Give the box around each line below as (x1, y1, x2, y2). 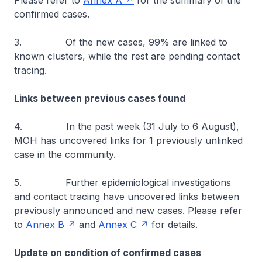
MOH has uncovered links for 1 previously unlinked (14, 135, 243, 146)
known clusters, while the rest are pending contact (14, 50, 240, 62)
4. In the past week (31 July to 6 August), (14, 120, 239, 132)
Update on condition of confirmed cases (14, 247, 201, 258)
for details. (149, 219, 198, 230)
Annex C (98, 219, 137, 230)
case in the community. (14, 149, 116, 160)
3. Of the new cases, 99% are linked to (14, 36, 227, 48)
